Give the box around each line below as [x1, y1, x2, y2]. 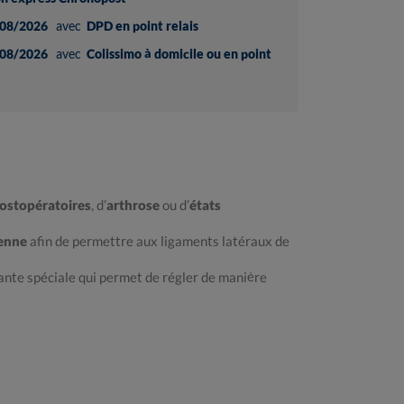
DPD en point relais [87, 18, 198, 34]
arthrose [106, 197, 160, 214]
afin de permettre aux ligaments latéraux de [27, 233, 289, 250]
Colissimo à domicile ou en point [87, 46, 271, 62]
